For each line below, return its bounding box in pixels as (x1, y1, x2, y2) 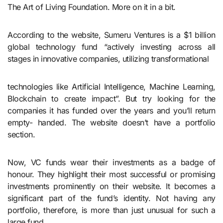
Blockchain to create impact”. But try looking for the (7, 93, 216, 104)
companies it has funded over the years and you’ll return (7, 105, 216, 115)
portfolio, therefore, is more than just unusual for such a (7, 205, 216, 215)
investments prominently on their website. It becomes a (7, 181, 216, 191)
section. (7, 129, 35, 139)
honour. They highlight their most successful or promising (7, 169, 216, 179)
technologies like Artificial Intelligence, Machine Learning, (7, 81, 216, 92)
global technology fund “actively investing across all (7, 41, 216, 52)
